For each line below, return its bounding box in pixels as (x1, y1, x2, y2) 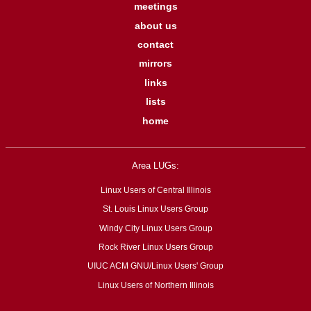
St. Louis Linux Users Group (103, 204, 208, 215)
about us (134, 20, 177, 31)
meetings (133, 1, 178, 12)
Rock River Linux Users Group (98, 242, 213, 253)
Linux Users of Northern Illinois (97, 280, 214, 290)
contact (137, 40, 174, 51)
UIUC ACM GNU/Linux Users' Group (87, 261, 224, 271)
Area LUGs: (132, 160, 179, 171)
